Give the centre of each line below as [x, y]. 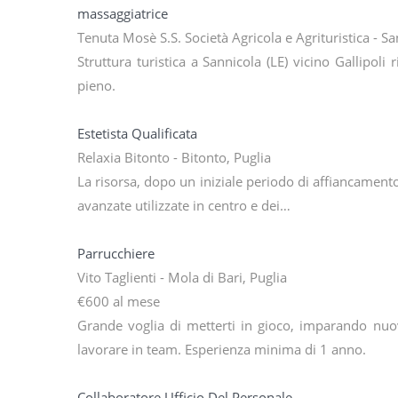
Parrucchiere [116, 254]
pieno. [96, 86]
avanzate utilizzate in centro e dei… [184, 206]
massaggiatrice [123, 14]
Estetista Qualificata [137, 134]
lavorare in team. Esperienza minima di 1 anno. [222, 350]
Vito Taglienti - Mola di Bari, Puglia [182, 278]
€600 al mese [119, 302]
